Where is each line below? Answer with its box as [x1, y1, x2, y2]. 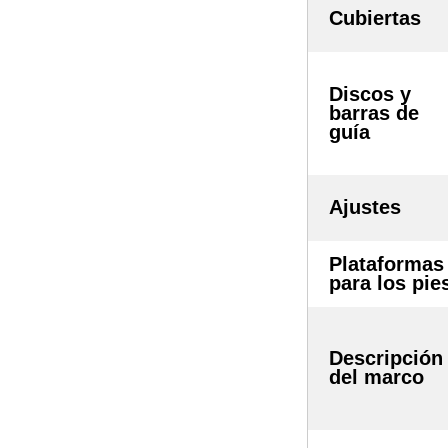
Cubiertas [329, 6, 421, 29]
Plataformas [329, 252, 444, 275]
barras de [329, 101, 419, 124]
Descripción [329, 346, 443, 369]
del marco [329, 365, 424, 388]
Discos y [329, 82, 411, 105]
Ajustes [329, 195, 401, 218]
